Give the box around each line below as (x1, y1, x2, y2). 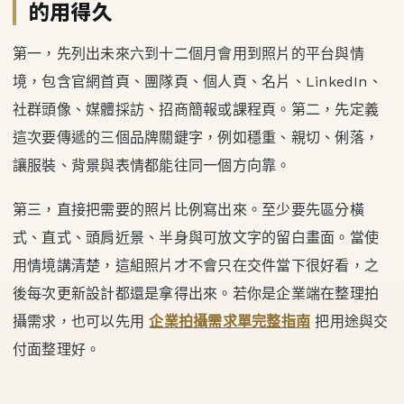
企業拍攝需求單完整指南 (149, 313, 311, 331)
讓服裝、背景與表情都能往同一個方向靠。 (13, 157, 291, 175)
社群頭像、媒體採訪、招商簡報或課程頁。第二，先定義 (13, 101, 379, 119)
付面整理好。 (13, 341, 101, 359)
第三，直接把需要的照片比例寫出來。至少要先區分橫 (13, 201, 364, 219)
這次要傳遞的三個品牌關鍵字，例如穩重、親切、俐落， (13, 129, 379, 147)
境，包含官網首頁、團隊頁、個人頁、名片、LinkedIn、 (13, 73, 382, 91)
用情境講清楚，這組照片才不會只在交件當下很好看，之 (13, 257, 379, 275)
